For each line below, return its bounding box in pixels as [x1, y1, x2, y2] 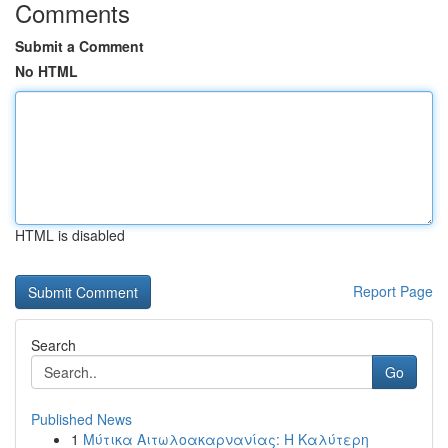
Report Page [353, 281, 433, 301]
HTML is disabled [15, 225, 125, 245]
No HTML [15, 61, 78, 81]
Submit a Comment [15, 36, 144, 56]
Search [31, 335, 76, 355]
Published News [31, 409, 132, 429]
